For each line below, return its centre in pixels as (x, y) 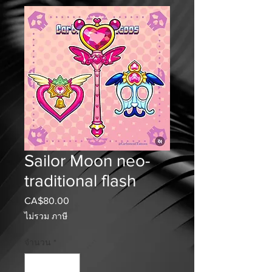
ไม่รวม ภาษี (46, 216)
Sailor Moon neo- (87, 161)
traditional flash (80, 181)
